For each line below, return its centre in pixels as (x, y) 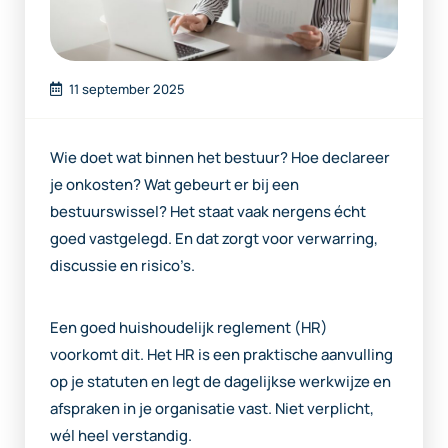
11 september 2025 (127, 88)
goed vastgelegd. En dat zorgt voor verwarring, (214, 238)
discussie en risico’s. (122, 265)
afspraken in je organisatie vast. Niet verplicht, (212, 408)
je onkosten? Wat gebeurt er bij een (174, 184)
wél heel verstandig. (121, 435)
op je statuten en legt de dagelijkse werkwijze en (220, 381)
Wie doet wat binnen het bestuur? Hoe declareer (220, 157)
